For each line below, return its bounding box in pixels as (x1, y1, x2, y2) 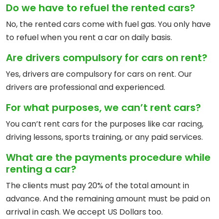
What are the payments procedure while (6, 151, 211, 165)
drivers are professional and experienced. (6, 82, 165, 93)
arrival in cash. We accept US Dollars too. (6, 206, 163, 218)
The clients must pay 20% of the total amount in (6, 180, 189, 192)
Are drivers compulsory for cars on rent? (6, 51, 207, 65)
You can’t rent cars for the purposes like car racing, (6, 118, 203, 130)
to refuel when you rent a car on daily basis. (6, 32, 172, 44)
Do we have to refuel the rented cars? (6, 1, 195, 15)
